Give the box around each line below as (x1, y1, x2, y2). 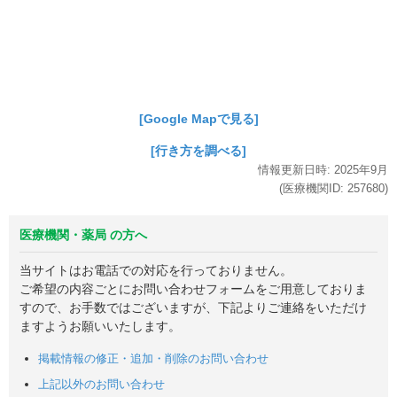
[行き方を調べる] (151, 144, 246, 159)
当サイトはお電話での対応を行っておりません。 (19, 263, 292, 278)
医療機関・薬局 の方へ (19, 228, 147, 243)
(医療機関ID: (279, 182, 347, 196)
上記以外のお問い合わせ (38, 377, 166, 391)
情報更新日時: (258, 163, 331, 177)
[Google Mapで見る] (138, 112, 259, 127)
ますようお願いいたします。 (19, 319, 181, 334)
